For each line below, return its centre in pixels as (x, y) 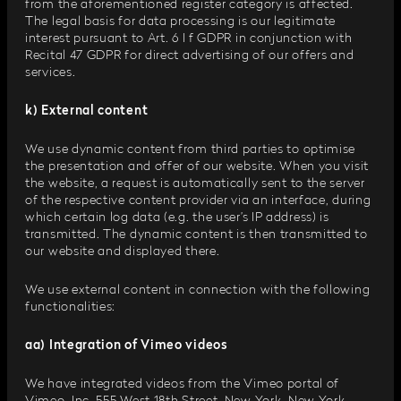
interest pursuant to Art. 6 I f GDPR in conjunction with (189, 38)
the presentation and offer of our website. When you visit (197, 166)
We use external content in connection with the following (198, 290)
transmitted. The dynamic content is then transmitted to (196, 235)
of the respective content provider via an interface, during (198, 200)
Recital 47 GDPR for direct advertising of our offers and (190, 55)
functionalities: (71, 307)
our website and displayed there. (123, 252)
